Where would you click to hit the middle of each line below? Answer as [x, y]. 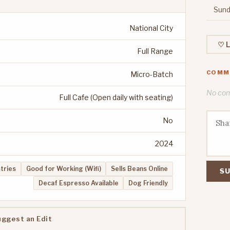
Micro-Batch [152, 74]
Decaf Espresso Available [78, 183]
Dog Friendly [148, 183]
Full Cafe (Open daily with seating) [116, 98]
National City [151, 28]
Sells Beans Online [140, 169]
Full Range [155, 51]
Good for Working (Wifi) [63, 169]
